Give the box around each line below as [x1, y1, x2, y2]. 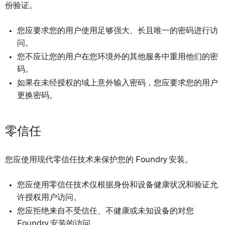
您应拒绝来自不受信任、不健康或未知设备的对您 [17, 207, 194, 215]
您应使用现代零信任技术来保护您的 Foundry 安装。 [5, 156, 193, 164]
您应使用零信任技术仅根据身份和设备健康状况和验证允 [17, 181, 218, 189]
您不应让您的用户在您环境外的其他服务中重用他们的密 [17, 53, 218, 61]
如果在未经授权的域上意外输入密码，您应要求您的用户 [17, 79, 218, 87]
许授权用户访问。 [17, 193, 81, 201]
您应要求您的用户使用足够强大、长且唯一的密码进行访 [17, 27, 218, 35]
